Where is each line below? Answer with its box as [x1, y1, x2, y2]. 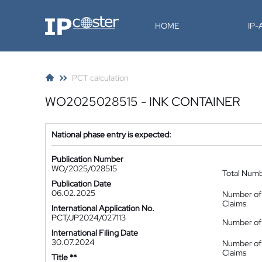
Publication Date [51, 178, 111, 189]
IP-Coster [44, 15, 80, 26]
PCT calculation [72, 73, 129, 83]
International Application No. [51, 203, 154, 213]
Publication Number [51, 154, 123, 164]
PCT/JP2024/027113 [51, 212, 126, 223]
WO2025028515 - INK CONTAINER [45, 94, 240, 109]
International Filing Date [51, 227, 138, 238]
